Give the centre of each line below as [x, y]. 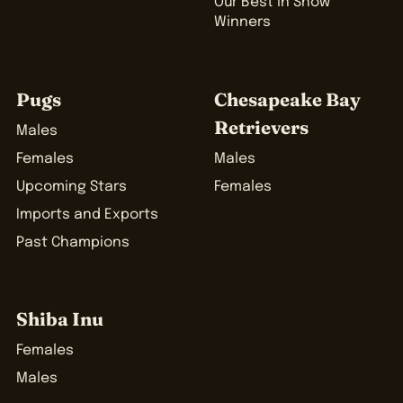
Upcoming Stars [72, 187]
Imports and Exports [87, 215]
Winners [242, 22]
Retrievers [261, 127]
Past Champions [73, 242]
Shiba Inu [60, 319]
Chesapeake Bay [287, 99]
